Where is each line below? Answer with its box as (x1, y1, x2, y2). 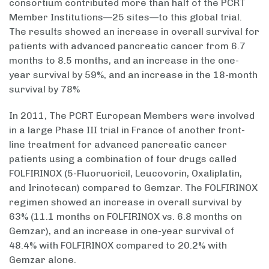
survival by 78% (9, 83, 80, 95)
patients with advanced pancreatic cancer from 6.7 (9, 40, 246, 52)
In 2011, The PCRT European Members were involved (9, 110, 255, 122)
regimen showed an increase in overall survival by (9, 196, 241, 208)
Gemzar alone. (9, 254, 76, 266)
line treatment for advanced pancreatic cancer (9, 139, 227, 151)
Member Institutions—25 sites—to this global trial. (9, 11, 244, 23)
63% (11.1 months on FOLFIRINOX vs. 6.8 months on (9, 211, 242, 223)
